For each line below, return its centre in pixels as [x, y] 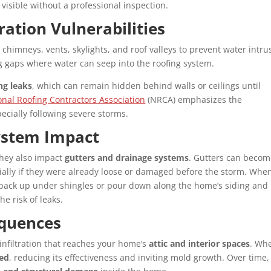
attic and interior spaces [200, 244]
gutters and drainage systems [127, 158]
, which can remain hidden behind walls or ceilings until [147, 86]
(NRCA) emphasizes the [194, 100]
